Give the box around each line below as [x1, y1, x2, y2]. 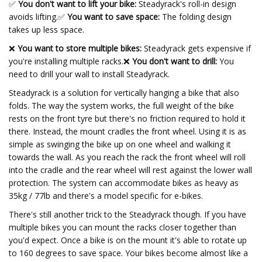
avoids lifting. [9, 11, 58, 22]
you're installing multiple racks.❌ [9, 56, 130, 67]
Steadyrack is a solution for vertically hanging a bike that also [9, 87, 239, 98]
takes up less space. [9, 24, 84, 35]
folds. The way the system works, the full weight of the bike [9, 100, 234, 111]
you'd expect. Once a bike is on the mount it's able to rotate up [9, 235, 247, 246]
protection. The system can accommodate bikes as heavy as [9, 177, 239, 188]
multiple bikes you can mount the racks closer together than [9, 222, 236, 233]
